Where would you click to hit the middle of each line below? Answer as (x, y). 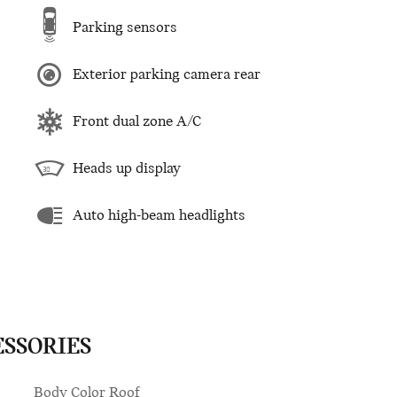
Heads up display (127, 168)
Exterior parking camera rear (167, 74)
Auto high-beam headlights (159, 215)
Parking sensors (125, 27)
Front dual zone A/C (137, 121)
